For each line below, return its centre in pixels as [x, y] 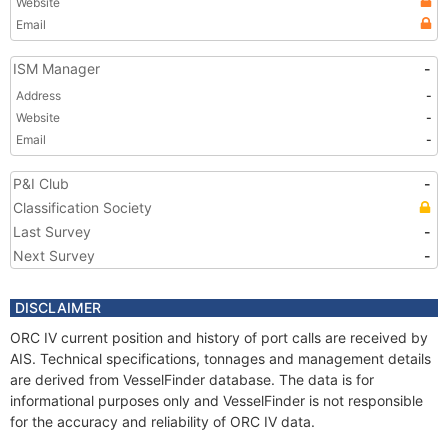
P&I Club [41, 183]
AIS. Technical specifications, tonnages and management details [220, 358]
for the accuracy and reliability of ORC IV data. [162, 421]
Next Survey [54, 255]
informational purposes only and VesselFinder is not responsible [216, 400]
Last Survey [52, 231]
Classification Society [82, 207]
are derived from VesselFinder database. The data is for [192, 379]
